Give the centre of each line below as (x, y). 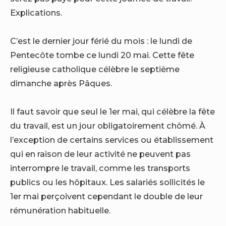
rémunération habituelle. (60, 211)
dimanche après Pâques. (61, 83)
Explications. (36, 12)
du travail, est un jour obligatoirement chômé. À (108, 126)
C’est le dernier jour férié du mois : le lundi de (101, 41)
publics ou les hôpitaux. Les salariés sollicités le (107, 182)
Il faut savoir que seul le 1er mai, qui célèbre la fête (112, 112)
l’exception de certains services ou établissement (112, 140)
